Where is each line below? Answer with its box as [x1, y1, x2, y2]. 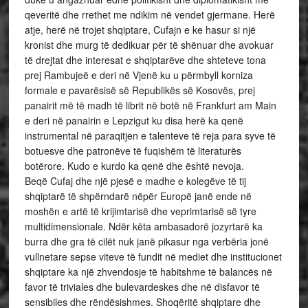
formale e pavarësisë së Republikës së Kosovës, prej [24, 83, 255, 97]
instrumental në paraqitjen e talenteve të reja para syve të [24, 129, 276, 142]
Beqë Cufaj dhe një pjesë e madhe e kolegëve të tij [24, 174, 246, 188]
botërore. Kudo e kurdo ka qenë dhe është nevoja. [24, 159, 244, 173]
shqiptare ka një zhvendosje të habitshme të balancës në [24, 265, 272, 278]
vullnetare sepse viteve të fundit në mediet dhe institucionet [24, 250, 282, 263]
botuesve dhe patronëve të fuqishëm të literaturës [24, 144, 241, 157]
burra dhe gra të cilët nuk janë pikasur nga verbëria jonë [24, 234, 269, 248]
